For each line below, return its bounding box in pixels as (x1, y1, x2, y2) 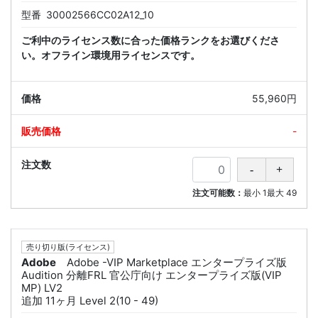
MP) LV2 (21, 280, 62, 295)
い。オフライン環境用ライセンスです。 (21, 49, 200, 62)
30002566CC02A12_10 (46, 9, 154, 21)
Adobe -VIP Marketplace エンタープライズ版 (67, 255, 287, 269)
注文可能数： (192, 187, 243, 199)
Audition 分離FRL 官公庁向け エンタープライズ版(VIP (21, 268, 282, 282)
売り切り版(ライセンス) (26, 241, 110, 252)
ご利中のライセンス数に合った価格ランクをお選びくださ (21, 34, 280, 47)
